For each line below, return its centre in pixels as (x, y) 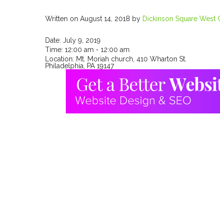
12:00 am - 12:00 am (97, 50)
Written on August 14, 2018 (88, 19)
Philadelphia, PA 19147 (80, 66)
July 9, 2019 (82, 40)
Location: (61, 59)
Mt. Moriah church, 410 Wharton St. (131, 59)
